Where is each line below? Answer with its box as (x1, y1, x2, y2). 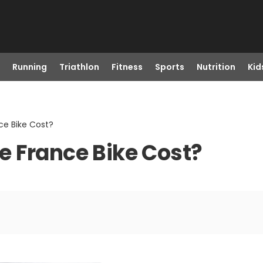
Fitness (111, 61, 143, 73)
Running (12, 61, 47, 73)
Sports (154, 61, 184, 73)
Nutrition (196, 61, 235, 73)
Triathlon (59, 61, 99, 73)
